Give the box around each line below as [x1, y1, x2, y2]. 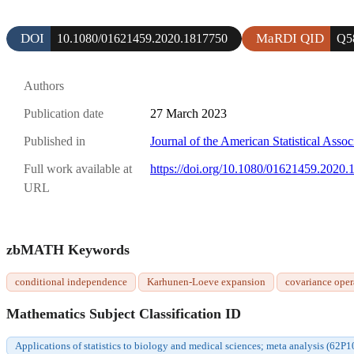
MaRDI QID [256, 30, 324, 46]
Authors [24, 78, 64, 92]
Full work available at [24, 162, 132, 176]
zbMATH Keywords [6, 242, 130, 258]
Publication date [24, 107, 104, 121]
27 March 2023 [150, 107, 227, 121]
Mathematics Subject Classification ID [6, 306, 241, 322]
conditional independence [15, 276, 127, 288]
